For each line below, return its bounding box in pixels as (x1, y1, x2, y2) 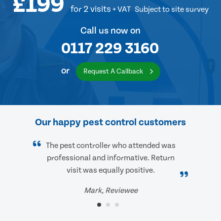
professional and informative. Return (46, 153, 175, 163)
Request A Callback (83, 68, 145, 76)
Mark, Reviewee (83, 186, 138, 195)
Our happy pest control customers (35, 117, 186, 128)
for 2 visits (71, 4, 111, 15)
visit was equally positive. (66, 166, 155, 175)
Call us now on (80, 26, 141, 37)
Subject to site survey (135, 5, 209, 14)
